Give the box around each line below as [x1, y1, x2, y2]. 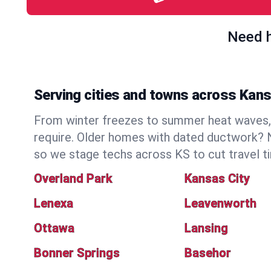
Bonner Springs [34, 246, 120, 260]
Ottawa [34, 221, 74, 235]
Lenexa [34, 196, 73, 211]
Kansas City [184, 171, 250, 186]
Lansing [184, 221, 228, 235]
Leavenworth [184, 196, 256, 211]
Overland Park [34, 171, 113, 186]
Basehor [184, 246, 231, 260]
